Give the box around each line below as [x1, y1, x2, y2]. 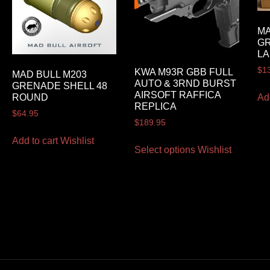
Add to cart [11, 135, 58, 146]
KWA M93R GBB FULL [134, 66, 233, 77]
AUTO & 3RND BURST [134, 78, 237, 89]
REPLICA [134, 101, 177, 111]
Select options [134, 144, 196, 155]
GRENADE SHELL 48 [11, 80, 107, 91]
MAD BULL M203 [11, 69, 87, 80]
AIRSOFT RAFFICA [134, 89, 221, 100]
